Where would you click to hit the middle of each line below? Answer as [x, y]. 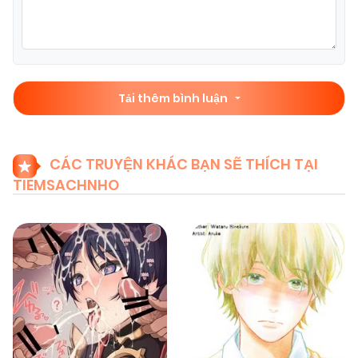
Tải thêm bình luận [174, 99]
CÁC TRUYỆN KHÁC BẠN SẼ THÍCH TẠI [184, 165]
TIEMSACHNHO [66, 185]
